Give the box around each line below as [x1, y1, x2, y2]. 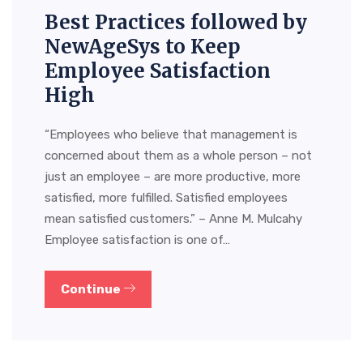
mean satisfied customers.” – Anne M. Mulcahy [45, 211, 302, 227]
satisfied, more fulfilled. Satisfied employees [45, 190, 288, 206]
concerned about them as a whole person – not [45, 148, 312, 164]
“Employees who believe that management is [45, 127, 297, 143]
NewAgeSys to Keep [45, 34, 241, 60]
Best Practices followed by [45, 10, 307, 36]
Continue [61, 282, 123, 297]
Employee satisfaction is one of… [45, 233, 230, 248]
